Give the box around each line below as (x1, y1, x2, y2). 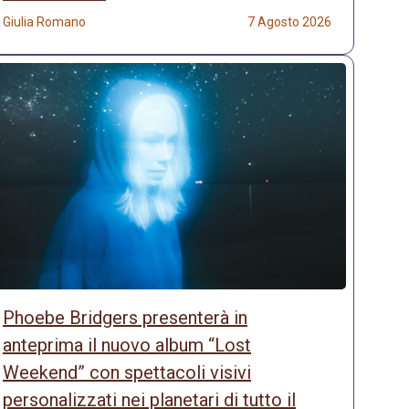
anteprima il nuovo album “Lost (3, 334, 251, 357)
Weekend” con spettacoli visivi (3, 362, 251, 384)
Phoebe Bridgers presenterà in (3, 307, 247, 330)
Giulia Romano (3, 14, 86, 29)
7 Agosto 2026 (247, 14, 331, 29)
